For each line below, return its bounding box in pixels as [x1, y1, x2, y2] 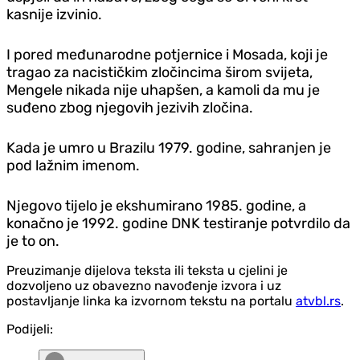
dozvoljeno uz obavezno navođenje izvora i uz [6, 277, 281, 293]
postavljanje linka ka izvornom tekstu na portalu [6, 292, 296, 309]
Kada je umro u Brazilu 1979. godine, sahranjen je [6, 138, 331, 157]
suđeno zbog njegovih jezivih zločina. [6, 98, 253, 117]
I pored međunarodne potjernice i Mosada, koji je [6, 45, 328, 63]
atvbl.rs [296, 292, 341, 309]
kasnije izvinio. [6, 5, 102, 23]
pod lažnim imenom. [6, 156, 140, 174]
